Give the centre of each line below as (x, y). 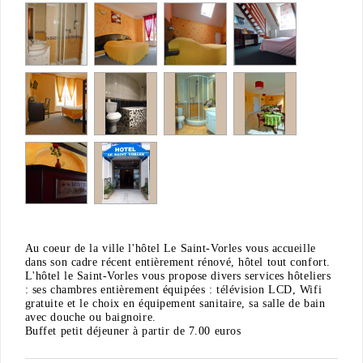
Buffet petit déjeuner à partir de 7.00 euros (133, 331)
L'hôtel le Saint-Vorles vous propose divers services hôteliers (178, 276)
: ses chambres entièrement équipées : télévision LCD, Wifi (173, 290)
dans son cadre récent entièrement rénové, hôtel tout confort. (177, 263)
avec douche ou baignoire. (90, 318)
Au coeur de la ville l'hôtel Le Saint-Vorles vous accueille (170, 249)
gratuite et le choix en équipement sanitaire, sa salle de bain (175, 304)
